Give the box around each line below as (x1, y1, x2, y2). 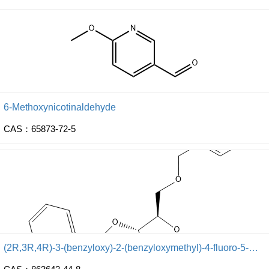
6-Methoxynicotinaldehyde (4, 102, 116, 112)
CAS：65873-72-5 (4, 124, 76, 134)
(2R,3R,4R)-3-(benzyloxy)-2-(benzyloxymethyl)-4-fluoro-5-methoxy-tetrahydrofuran (249, 243, 258, 253)
